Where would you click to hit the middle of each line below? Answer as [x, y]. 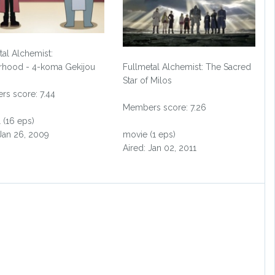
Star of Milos [148, 80]
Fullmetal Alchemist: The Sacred [187, 67]
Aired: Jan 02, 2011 [160, 148]
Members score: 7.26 [165, 107]
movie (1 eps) [149, 134]
